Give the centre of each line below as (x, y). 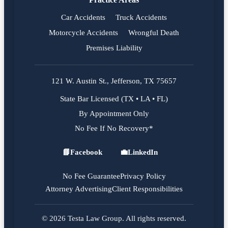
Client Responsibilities (147, 189)
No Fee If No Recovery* (114, 128)
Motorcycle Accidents (83, 33)
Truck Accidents (141, 17)
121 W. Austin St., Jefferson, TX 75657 (114, 81)
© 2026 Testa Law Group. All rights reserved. (114, 218)
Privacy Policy (143, 176)
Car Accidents (83, 17)
